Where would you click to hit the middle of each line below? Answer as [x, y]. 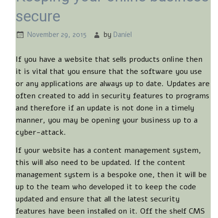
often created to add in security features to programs [112, 96]
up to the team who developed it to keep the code [106, 187]
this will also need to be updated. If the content [100, 162]
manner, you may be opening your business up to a [107, 120]
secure [38, 16]
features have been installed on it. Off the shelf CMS [110, 211]
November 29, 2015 [57, 34]
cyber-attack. [41, 132]
